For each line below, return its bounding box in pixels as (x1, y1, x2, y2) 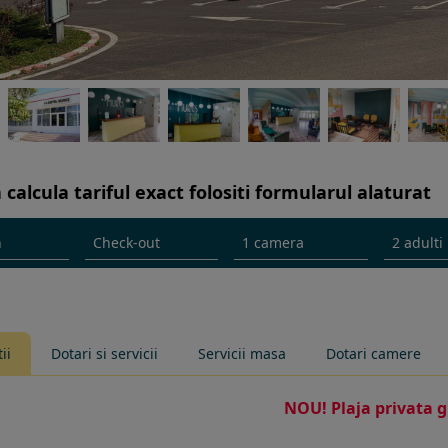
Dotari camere (326, 344, 421, 363)
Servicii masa (198, 344, 286, 363)
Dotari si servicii (51, 344, 158, 363)
